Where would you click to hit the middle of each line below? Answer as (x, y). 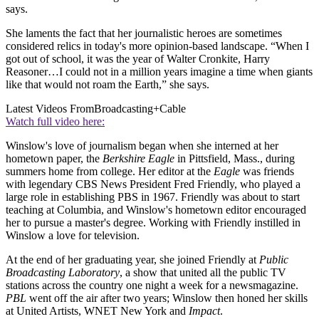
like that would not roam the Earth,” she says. (108, 84)
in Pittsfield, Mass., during (235, 158)
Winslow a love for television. (73, 235)
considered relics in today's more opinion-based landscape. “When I (157, 46)
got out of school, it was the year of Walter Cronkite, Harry (138, 58)
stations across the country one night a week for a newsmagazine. (152, 285)
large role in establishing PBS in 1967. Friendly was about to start (153, 197)
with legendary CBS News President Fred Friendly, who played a (153, 184)
